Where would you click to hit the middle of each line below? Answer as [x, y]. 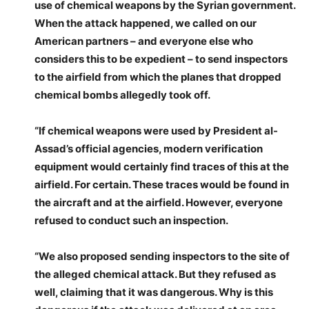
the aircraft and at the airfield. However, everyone [159, 203]
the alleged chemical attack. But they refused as [155, 275]
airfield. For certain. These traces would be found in [162, 185]
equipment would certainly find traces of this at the [162, 167]
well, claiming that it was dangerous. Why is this [154, 292]
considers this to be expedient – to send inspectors [161, 59]
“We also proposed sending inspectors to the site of [162, 257]
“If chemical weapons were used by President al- [156, 131]
